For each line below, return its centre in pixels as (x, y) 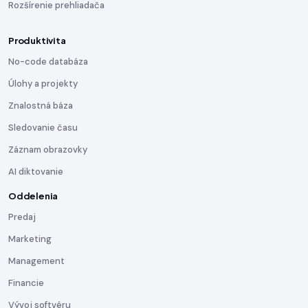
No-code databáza (48, 61)
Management (36, 261)
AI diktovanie (36, 171)
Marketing (30, 239)
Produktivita (37, 40)
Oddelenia (33, 196)
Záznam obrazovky (48, 149)
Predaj (22, 217)
